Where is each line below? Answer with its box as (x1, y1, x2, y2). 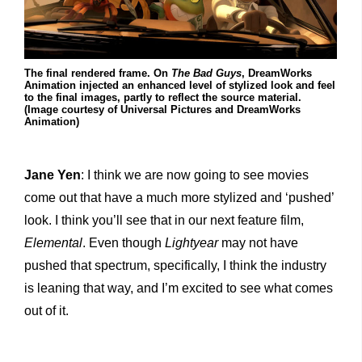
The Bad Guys (171, 66, 242, 79)
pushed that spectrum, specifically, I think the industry (24, 258, 326, 272)
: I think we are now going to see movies (81, 167, 309, 182)
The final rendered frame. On (24, 66, 171, 79)
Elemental (24, 235, 82, 250)
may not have (218, 235, 298, 250)
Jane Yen (24, 167, 81, 182)
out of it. (24, 303, 69, 318)
